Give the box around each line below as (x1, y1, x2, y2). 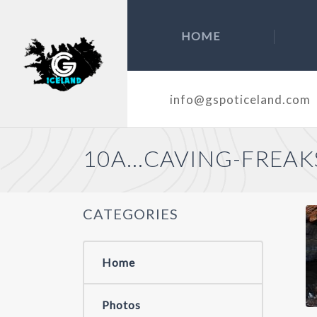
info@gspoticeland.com (170, 91, 311, 107)
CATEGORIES (83, 204, 178, 222)
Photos (102, 297, 141, 311)
